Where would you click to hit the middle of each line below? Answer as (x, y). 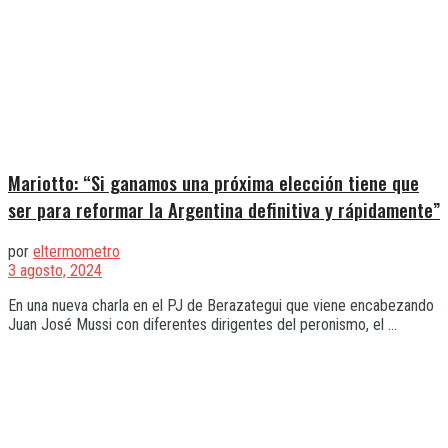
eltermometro (76, 251)
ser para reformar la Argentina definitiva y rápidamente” (224, 209)
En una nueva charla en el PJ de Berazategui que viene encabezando (221, 305)
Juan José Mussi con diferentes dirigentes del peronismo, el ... (202, 324)
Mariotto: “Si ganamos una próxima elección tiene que (213, 182)
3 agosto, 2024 (55, 270)
